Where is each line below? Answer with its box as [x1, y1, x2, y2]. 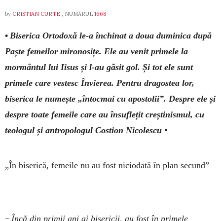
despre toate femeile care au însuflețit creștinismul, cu [5, 109, 204, 119]
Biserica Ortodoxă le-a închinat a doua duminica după [10, 30, 212, 40]
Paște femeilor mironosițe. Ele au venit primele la [5, 46, 188, 56]
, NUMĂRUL [60, 10, 94, 17]
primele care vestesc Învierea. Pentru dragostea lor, [5, 77, 194, 88]
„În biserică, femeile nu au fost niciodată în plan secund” [5, 160, 215, 170]
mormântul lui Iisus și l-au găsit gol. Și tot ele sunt [5, 62, 193, 72]
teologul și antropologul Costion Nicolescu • [5, 125, 167, 135]
